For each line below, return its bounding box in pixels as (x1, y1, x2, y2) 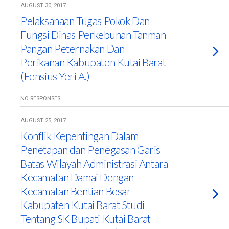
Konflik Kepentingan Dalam (20, 129, 139, 142)
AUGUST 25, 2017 (20, 117, 66, 124)
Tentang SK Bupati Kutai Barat (20, 212, 151, 225)
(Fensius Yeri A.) (20, 70, 90, 82)
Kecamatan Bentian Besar (20, 185, 131, 197)
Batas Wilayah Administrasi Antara (20, 157, 168, 170)
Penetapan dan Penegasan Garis (20, 143, 161, 156)
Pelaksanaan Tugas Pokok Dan (20, 14, 150, 27)
